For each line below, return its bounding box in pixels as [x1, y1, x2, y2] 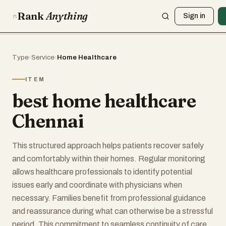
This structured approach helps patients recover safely [12, 141, 204, 150]
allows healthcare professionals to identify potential [12, 167, 192, 176]
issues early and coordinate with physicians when [12, 181, 182, 189]
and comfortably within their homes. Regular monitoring [12, 154, 205, 163]
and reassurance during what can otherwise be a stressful [12, 207, 213, 215]
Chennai [12, 110, 84, 132]
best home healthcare [12, 90, 196, 112]
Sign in [183, 12, 206, 20]
